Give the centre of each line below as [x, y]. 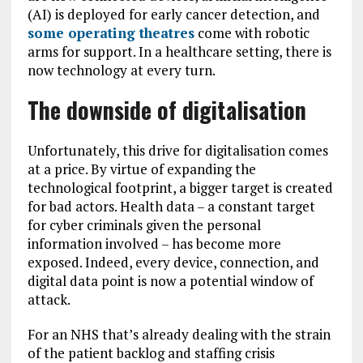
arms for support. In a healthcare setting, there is [179, 51]
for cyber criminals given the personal [144, 225]
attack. [49, 299]
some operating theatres [111, 33]
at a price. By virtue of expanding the [141, 169]
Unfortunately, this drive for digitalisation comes [177, 150]
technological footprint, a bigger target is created [180, 188]
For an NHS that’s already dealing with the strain [179, 334]
